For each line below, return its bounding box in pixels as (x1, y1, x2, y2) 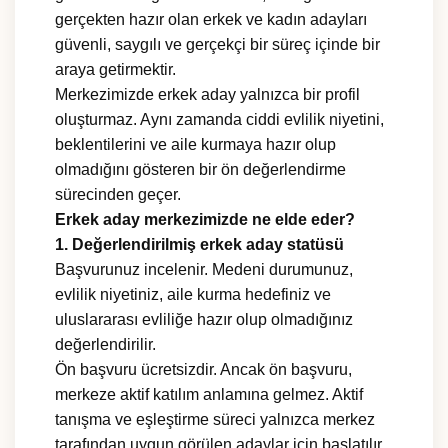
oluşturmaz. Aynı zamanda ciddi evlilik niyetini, (55, 111, 384, 129)
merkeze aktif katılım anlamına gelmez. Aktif (55, 386, 363, 404)
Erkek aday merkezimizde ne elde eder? (55, 211, 355, 229)
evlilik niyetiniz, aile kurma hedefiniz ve (55, 286, 331, 304)
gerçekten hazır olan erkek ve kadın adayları (55, 11, 367, 29)
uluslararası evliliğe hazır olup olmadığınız (55, 311, 353, 329)
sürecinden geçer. (55, 186, 181, 204)
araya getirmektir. (55, 61, 176, 79)
